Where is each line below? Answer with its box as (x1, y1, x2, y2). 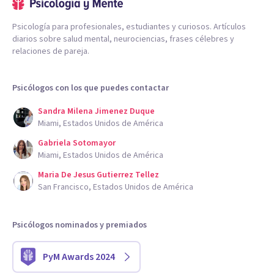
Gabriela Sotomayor (38, 137, 116, 150)
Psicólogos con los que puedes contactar (12, 82, 169, 95)
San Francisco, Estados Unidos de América (38, 181, 193, 194)
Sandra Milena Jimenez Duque (38, 105, 155, 118)
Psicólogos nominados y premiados (12, 219, 147, 232)
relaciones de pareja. (12, 45, 89, 58)
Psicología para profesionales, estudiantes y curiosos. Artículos (12, 21, 246, 34)
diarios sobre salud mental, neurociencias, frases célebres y (12, 33, 234, 46)
